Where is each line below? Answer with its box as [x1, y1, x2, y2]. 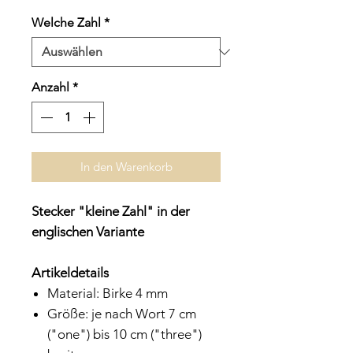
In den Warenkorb [80, 158, 173, 174]
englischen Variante [32, 223, 144, 240]
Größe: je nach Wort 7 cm [47, 305, 196, 321]
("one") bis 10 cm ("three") [47, 325, 202, 342]
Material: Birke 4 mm [47, 284, 168, 301]
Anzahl [32, 79, 69, 95]
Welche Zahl [32, 14, 101, 30]
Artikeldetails [32, 264, 109, 281]
